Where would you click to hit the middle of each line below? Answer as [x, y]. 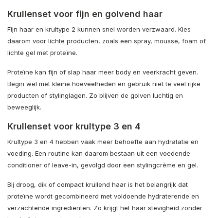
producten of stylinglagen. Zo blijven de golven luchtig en [95, 95]
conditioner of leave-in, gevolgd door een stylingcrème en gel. [103, 165]
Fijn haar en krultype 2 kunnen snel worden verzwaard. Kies [99, 29]
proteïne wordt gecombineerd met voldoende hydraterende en [103, 196]
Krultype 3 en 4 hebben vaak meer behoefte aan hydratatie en [103, 141]
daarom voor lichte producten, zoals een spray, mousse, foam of [107, 41]
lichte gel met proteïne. [42, 52]
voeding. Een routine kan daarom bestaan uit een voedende [99, 153]
